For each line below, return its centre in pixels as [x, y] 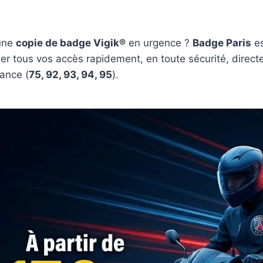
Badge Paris [222, 43]
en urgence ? [159, 43]
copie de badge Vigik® [71, 43]
